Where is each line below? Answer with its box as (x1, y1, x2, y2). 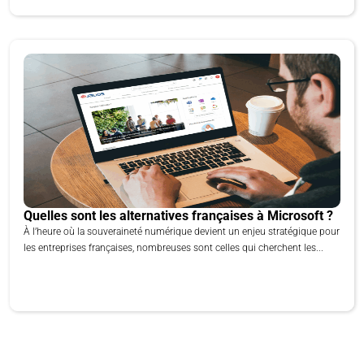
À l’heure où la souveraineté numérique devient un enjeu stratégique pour (24, 225, 340, 237)
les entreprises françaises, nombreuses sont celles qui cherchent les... (24, 241, 323, 253)
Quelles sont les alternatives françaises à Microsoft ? (24, 207, 333, 223)
